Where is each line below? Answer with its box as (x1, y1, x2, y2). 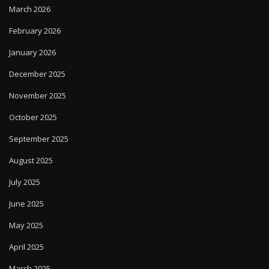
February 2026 (9, 25, 61, 37)
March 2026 (9, 4, 50, 15)
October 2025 (9, 112, 57, 123)
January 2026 (9, 47, 56, 58)
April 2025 (9, 241, 44, 253)
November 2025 (9, 90, 66, 101)
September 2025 (9, 133, 68, 145)
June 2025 (9, 198, 44, 210)
